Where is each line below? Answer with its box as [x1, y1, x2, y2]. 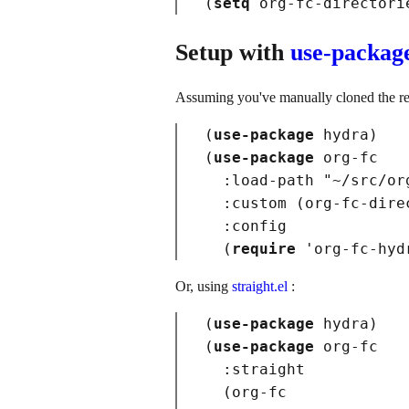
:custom [223, 194, 287, 213]
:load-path [223, 172, 314, 190]
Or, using [175, 278, 232, 295]
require [232, 240, 296, 258]
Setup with [175, 39, 290, 67]
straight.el [232, 278, 291, 295]
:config [223, 217, 287, 236]
